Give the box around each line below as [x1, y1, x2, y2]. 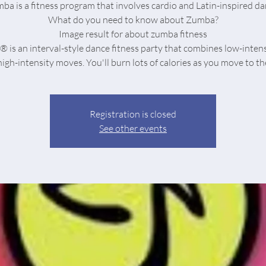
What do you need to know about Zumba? [47, 14, 218, 26]
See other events [99, 122, 167, 134]
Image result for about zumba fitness [59, 28, 207, 40]
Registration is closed [90, 108, 176, 120]
